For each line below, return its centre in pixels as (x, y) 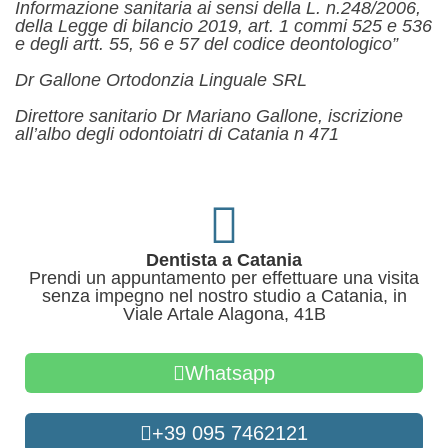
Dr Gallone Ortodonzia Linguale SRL (161, 80)
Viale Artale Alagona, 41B (224, 314)
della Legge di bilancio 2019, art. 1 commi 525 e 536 (223, 26)
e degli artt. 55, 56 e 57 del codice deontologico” (206, 44)
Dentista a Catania (224, 260)
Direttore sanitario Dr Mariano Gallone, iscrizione (209, 116)
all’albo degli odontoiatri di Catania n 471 (177, 134)
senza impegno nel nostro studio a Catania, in (224, 296)
